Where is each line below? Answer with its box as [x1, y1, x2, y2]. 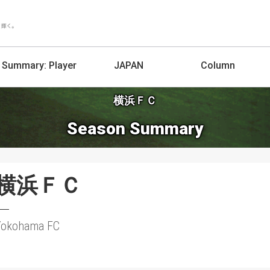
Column [201, 59, 236, 71]
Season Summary [66, 119, 204, 139]
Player [49, 59, 77, 71]
